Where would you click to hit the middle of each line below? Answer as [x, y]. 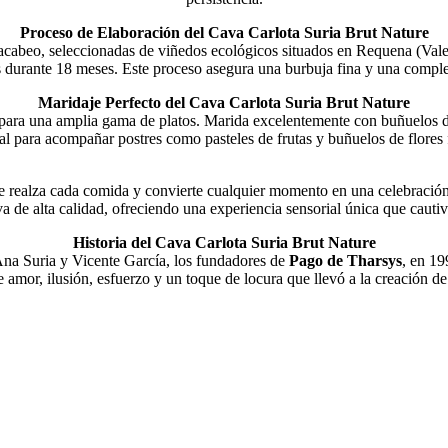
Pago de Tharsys [345, 261]
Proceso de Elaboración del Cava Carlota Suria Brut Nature [224, 33]
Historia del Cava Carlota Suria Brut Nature [224, 243]
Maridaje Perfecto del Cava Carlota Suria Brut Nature [224, 103]
